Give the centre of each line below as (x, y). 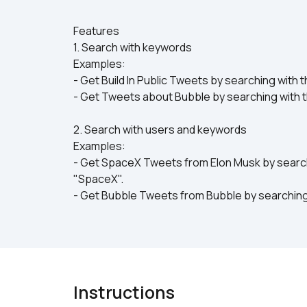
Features (96, 31)
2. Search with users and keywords (160, 130)
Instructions (124, 292)
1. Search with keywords (133, 47)
